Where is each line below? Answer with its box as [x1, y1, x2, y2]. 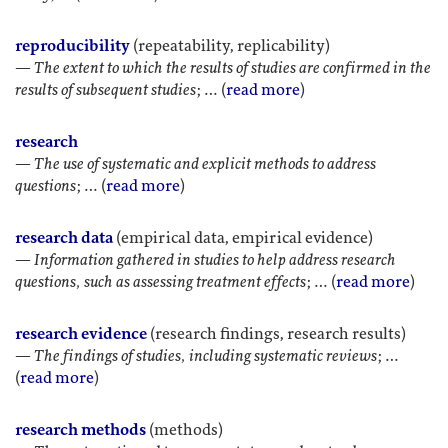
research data [15, 229, 113, 247]
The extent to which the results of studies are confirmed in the [34, 59, 431, 77]
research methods [15, 421, 146, 439]
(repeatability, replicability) [130, 37, 330, 55]
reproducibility [15, 37, 130, 55]
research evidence [15, 325, 147, 343]
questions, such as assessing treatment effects [15, 273, 306, 291]
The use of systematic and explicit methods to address [34, 155, 376, 173]
